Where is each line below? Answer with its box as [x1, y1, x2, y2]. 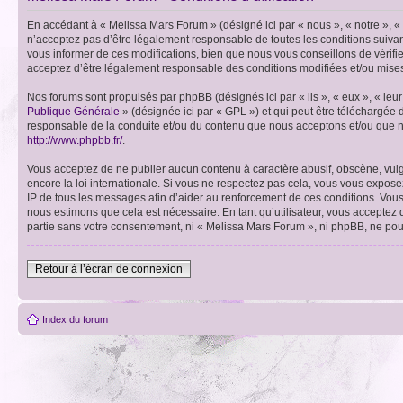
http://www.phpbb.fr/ [27, 134, 122, 147]
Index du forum [42, 314, 108, 325]
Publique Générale [27, 105, 120, 118]
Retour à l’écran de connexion [35, 263, 183, 275]
